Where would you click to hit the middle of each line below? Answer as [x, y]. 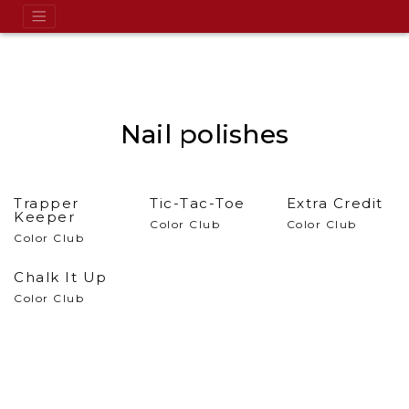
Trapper [47, 203]
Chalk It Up [61, 277]
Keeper [44, 217]
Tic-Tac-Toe [198, 203]
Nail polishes [204, 134]
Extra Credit [335, 203]
